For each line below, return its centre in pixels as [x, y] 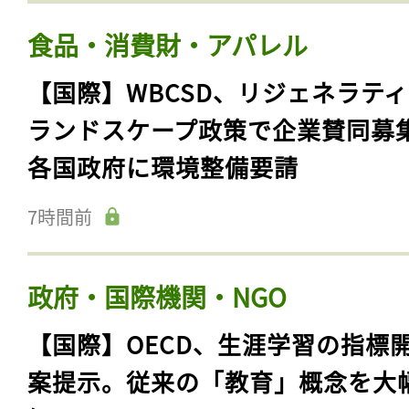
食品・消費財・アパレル [168, 45]
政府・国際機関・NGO [157, 297]
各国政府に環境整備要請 [163, 167]
